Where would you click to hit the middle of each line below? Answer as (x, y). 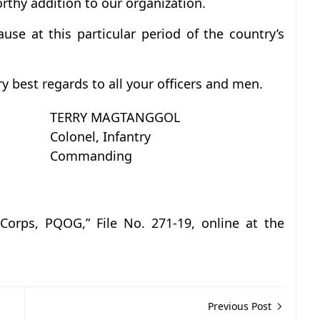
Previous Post (241, 306)
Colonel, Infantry (100, 136)
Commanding (91, 156)
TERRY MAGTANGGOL (115, 117)
